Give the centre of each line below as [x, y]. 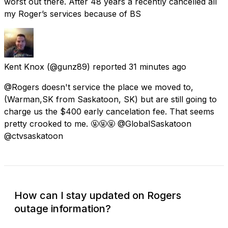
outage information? [63, 208]
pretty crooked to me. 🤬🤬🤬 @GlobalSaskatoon [98, 123]
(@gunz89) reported [87, 66]
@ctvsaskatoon [34, 136]
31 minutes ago [158, 66]
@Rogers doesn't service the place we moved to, [99, 87]
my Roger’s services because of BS [73, 13]
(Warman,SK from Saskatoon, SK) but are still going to [110, 99]
